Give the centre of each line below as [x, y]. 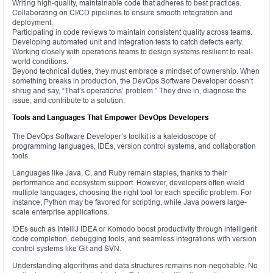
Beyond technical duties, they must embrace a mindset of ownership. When [136, 71]
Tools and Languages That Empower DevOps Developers [111, 118]
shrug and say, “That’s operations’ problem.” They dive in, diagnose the [129, 91]
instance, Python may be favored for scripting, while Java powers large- [129, 202]
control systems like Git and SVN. [67, 249]
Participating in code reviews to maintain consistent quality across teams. [132, 32]
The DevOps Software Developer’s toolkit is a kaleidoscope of [114, 136]
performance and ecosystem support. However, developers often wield [128, 183]
